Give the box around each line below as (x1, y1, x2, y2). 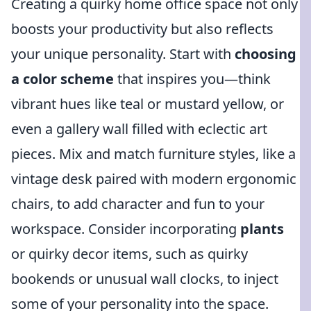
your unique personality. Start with (11, 44, 235, 63)
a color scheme (11, 69, 114, 88)
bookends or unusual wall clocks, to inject (11, 269, 278, 288)
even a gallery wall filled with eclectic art (11, 119, 267, 138)
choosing (235, 44, 296, 63)
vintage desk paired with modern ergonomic (11, 169, 296, 188)
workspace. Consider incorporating (11, 219, 240, 238)
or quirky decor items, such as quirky (11, 244, 248, 263)
